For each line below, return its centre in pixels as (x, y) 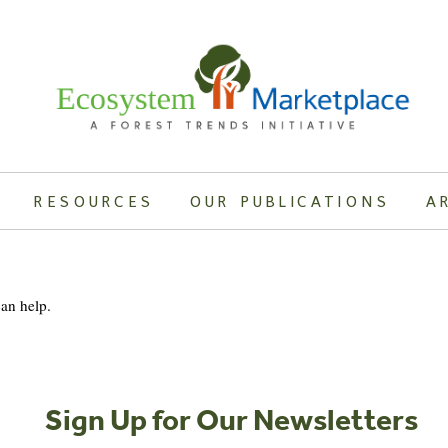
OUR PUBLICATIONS (290, 200)
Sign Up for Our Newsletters (232, 418)
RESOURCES (94, 200)
